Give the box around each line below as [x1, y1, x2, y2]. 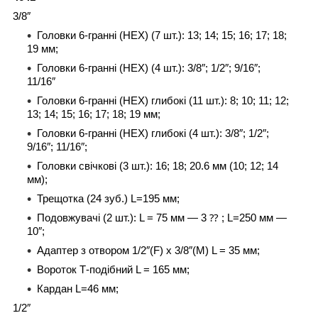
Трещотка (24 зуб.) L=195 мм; [37, 192, 180, 204]
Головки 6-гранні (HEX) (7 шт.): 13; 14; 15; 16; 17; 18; [37, 29, 287, 41]
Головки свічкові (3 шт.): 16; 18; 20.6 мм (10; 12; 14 [37, 160, 278, 172]
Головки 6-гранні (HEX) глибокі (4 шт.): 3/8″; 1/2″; [37, 127, 269, 139]
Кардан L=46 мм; [37, 283, 119, 295]
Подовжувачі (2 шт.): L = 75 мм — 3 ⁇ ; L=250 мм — [37, 212, 287, 224]
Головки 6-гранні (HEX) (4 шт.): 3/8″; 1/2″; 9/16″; [37, 62, 261, 74]
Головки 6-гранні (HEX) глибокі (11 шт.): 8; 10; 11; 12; [37, 94, 289, 106]
